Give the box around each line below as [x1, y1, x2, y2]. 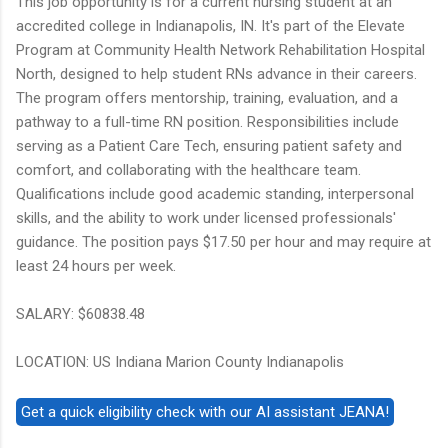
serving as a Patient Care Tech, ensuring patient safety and [16, 137, 402, 156]
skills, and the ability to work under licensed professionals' [16, 209, 396, 228]
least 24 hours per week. [16, 257, 176, 276]
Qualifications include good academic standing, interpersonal [16, 185, 414, 204]
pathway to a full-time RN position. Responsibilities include [16, 113, 399, 132]
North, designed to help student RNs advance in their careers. [16, 65, 417, 84]
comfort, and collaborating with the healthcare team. [16, 161, 361, 180]
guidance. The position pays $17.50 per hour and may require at [16, 233, 431, 252]
